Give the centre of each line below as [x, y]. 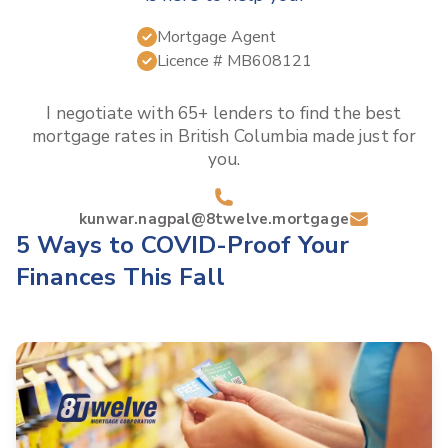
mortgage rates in [102, 136]
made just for [362, 136]
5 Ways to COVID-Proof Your [182, 245]
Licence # [191, 60]
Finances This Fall [120, 277]
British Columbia [243, 136]
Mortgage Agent [216, 36]
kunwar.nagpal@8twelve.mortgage [214, 219]
